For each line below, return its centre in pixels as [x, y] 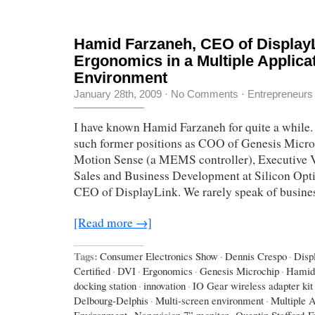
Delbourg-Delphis [111, 300]
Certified [92, 270]
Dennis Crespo [256, 256]
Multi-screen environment [210, 300]
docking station [105, 285]
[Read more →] [113, 223]
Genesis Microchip [239, 270]
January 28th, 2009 [118, 94]
